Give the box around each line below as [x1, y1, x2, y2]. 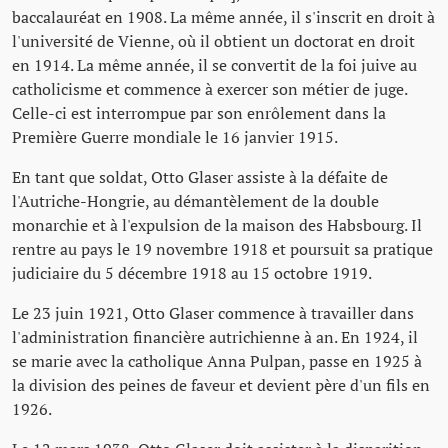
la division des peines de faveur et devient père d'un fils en [12, 374, 430, 396]
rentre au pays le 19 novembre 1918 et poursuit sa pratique [12, 238, 433, 260]
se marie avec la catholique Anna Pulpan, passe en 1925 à [12, 350, 422, 372]
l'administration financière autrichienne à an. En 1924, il [12, 326, 418, 348]
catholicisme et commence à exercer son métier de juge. [12, 78, 407, 100]
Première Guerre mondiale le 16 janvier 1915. [12, 126, 338, 148]
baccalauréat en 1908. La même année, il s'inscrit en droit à [12, 6, 435, 28]
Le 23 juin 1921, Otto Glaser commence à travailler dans [12, 302, 414, 324]
